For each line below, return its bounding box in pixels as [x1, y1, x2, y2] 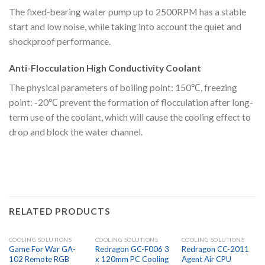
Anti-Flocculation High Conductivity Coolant [9, 62, 201, 73]
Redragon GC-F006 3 [95, 244, 169, 254]
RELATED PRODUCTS [9, 205, 111, 216]
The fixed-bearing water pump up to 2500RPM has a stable [9, 6, 246, 17]
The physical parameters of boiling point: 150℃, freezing [9, 82, 237, 93]
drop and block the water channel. [9, 126, 143, 137]
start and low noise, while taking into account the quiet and [9, 21, 241, 32]
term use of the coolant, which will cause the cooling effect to [9, 111, 251, 122]
